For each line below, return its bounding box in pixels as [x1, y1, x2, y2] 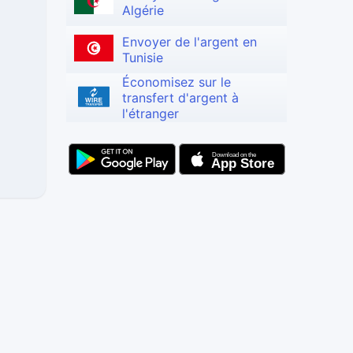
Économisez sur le [122, 74, 231, 91]
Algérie [122, 2, 164, 19]
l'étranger [122, 106, 179, 122]
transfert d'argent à [122, 90, 239, 106]
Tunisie [122, 50, 163, 66]
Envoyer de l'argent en [122, 34, 257, 50]
